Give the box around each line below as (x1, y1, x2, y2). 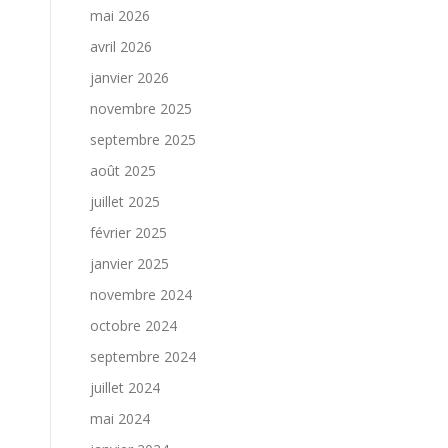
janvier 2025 (90, 254, 169, 273)
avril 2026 (90, 37, 152, 56)
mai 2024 (90, 409, 150, 428)
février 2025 (90, 223, 167, 242)
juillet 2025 (90, 192, 160, 211)
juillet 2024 (90, 378, 160, 397)
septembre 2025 (90, 130, 196, 149)
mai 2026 (90, 6, 150, 25)
